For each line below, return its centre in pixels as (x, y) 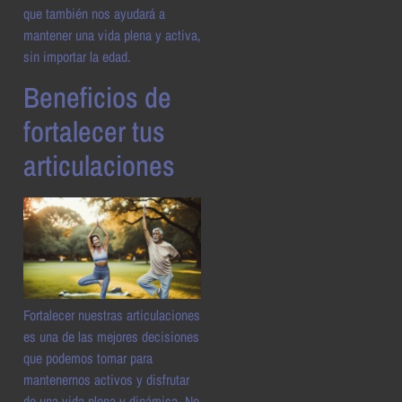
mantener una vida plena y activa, (112, 35)
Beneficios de (97, 97)
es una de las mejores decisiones (111, 336)
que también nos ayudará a (94, 14)
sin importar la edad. (77, 57)
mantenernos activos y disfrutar (106, 379)
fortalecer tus (94, 131)
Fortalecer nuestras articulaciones (112, 315)
